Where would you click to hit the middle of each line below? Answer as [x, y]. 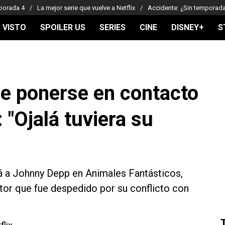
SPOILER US [63, 27]
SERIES [113, 27]
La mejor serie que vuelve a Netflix [86, 8]
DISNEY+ [188, 27]
